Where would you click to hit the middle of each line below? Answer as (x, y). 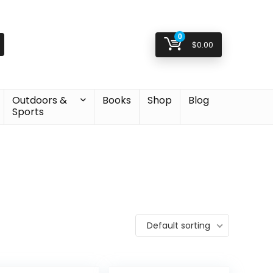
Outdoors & (39, 100)
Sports (28, 112)
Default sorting (179, 225)
